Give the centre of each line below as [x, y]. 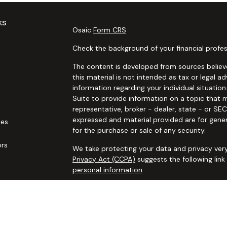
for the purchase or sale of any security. [139, 130]
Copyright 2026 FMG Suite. [118, 188]
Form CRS [109, 30]
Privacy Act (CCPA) [104, 159]
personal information [107, 170]
